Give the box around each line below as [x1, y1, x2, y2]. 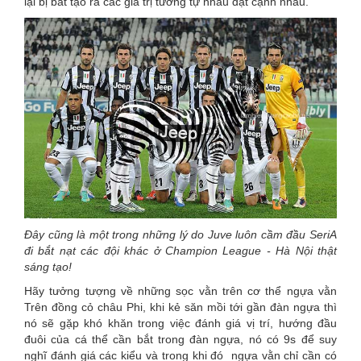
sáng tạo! [24, 260, 72, 274]
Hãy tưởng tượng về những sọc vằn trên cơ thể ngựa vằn [24, 284, 337, 298]
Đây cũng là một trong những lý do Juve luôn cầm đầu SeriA [24, 228, 337, 242]
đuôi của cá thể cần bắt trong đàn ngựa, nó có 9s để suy [24, 333, 337, 346]
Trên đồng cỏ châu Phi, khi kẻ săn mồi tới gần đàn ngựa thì [24, 301, 337, 314]
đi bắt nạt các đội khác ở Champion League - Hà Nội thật [24, 244, 337, 258]
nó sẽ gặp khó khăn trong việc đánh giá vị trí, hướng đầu [24, 317, 337, 330]
